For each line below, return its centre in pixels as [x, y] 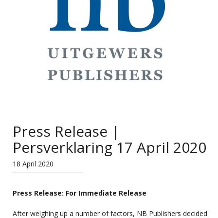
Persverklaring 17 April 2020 [110, 147]
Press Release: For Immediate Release [80, 193]
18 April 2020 [33, 163]
